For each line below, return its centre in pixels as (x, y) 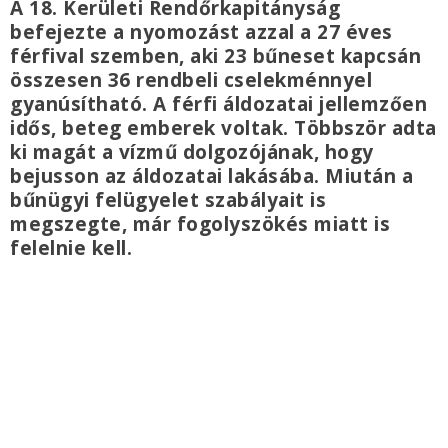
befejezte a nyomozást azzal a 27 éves (201, 32)
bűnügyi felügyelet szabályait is (168, 200)
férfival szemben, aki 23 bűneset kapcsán (215, 56)
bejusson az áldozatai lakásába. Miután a (211, 176)
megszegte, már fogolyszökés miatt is (200, 224)
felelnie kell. (71, 248)
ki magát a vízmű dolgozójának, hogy (192, 152)
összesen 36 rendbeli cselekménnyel (191, 80)
